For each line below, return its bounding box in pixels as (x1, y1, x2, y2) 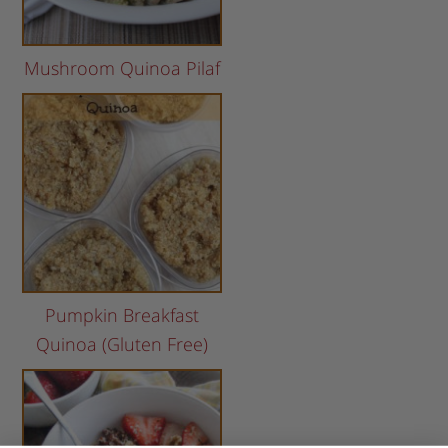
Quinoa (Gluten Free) (36, 332, 209, 357)
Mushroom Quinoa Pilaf (24, 56, 221, 81)
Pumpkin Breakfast (45, 303, 200, 328)
